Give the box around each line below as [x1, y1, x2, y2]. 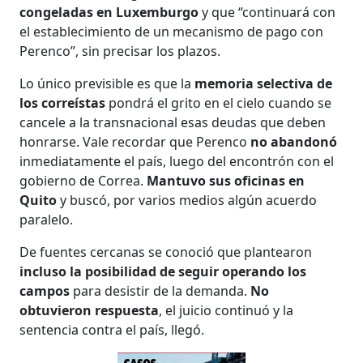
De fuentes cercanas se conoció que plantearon [19, 243, 313, 262]
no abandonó [250, 133, 338, 152]
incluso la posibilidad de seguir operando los [19, 263, 307, 281]
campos [19, 282, 70, 301]
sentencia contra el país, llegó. [19, 321, 205, 340]
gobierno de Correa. [19, 172, 147, 190]
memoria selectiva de [194, 75, 333, 93]
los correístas [19, 94, 106, 113]
